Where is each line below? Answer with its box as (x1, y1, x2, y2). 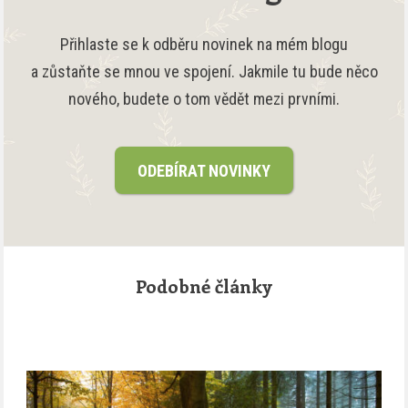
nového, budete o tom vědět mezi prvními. (68, 89, 340, 109)
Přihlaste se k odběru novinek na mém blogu (60, 35, 348, 55)
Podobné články (136, 272, 272, 298)
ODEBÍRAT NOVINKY (138, 160, 270, 180)
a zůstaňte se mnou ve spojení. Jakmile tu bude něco (30, 62, 378, 82)
